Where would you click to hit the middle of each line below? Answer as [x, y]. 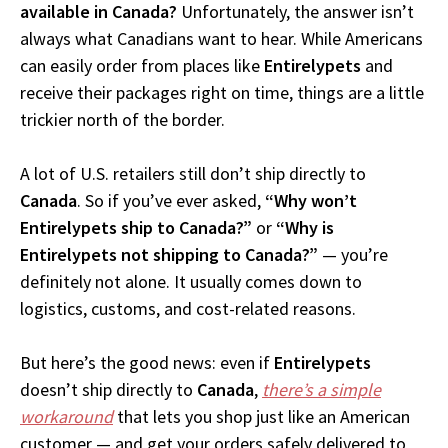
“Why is [305, 228]
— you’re [353, 255]
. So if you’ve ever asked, [171, 201]
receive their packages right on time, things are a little [222, 93]
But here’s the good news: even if [147, 363]
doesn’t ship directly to [108, 390]
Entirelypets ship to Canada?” [136, 228]
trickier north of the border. [122, 120]
